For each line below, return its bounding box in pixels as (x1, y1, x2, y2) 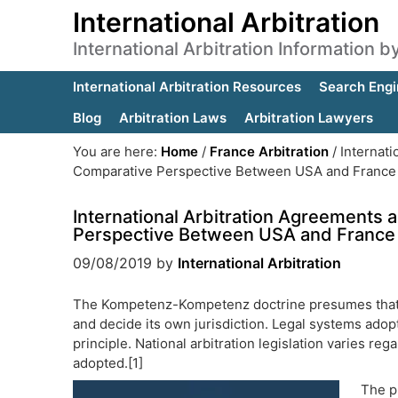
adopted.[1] (73, 354, 143, 371)
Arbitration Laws (119, 109, 227, 126)
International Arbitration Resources (73, 78, 301, 95)
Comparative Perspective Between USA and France (73, 163, 396, 179)
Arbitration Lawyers (244, 109, 373, 126)
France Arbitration (210, 143, 329, 160)
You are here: (73, 143, 161, 160)
